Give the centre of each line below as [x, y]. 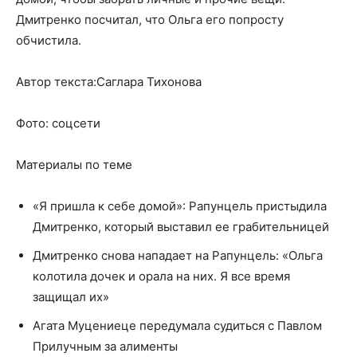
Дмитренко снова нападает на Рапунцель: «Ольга [178, 255]
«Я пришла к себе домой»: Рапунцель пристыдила [180, 206]
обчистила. [49, 40]
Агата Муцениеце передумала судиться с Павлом [177, 326]
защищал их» [71, 297]
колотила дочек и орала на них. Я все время [161, 276]
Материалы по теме [74, 165]
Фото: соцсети [58, 123]
